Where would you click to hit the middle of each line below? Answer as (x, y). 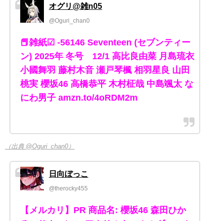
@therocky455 (68, 189)
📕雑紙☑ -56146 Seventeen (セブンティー (105, 43)
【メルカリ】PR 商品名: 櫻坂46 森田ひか (103, 210)
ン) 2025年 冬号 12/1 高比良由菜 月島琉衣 (107, 56)
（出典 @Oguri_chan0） (40, 147)
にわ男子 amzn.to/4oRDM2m (79, 98)
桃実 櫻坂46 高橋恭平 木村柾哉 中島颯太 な (107, 84)
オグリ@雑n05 (75, 6)
